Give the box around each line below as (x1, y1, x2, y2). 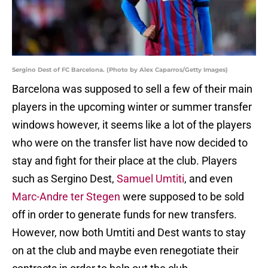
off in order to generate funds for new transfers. (12, 208, 237, 221)
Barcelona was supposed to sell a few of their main (12, 83, 252, 96)
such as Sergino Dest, (12, 172, 117, 185)
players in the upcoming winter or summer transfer (12, 100, 252, 114)
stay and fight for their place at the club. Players (12, 154, 237, 167)
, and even (184, 172, 233, 185)
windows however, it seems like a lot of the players (12, 118, 251, 132)
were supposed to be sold (120, 190, 244, 203)
